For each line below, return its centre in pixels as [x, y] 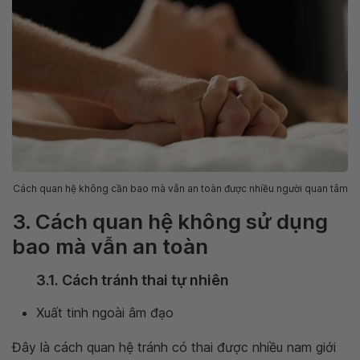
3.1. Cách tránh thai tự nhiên [133, 280]
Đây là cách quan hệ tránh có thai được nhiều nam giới [174, 347]
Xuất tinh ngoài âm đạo [105, 312]
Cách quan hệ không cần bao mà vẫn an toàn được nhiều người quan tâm [180, 188]
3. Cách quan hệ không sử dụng [170, 221]
